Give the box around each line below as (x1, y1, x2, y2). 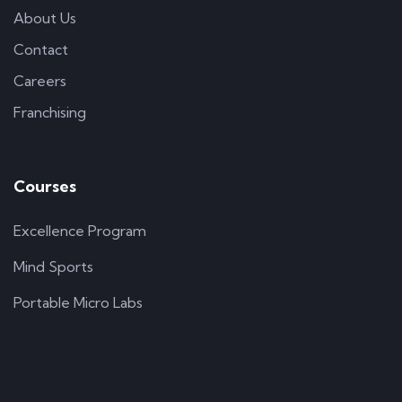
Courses (13, 176, 76, 197)
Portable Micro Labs (13, 293, 143, 312)
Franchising (13, 103, 86, 122)
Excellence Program (13, 222, 146, 240)
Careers (13, 72, 66, 91)
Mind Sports (13, 258, 93, 276)
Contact (13, 40, 68, 59)
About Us (13, 9, 76, 28)
